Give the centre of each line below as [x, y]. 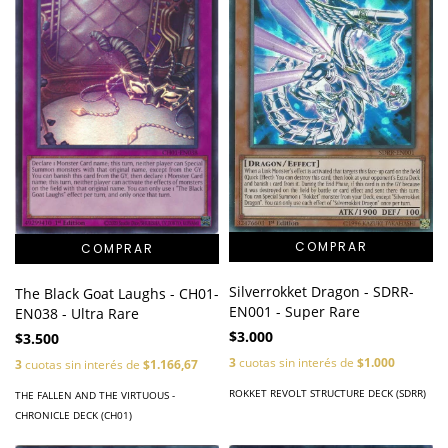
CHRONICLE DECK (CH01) [73, 414]
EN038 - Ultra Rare [77, 313]
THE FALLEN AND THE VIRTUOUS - [95, 394]
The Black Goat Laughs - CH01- [117, 293]
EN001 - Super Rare [294, 312]
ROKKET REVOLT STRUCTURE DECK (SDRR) [327, 393]
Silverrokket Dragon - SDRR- [321, 292]
